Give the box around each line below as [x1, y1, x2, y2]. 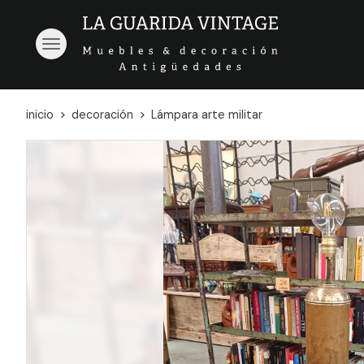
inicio [26, 106, 54, 122]
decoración [71, 106, 133, 122]
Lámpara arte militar [151, 106, 262, 122]
